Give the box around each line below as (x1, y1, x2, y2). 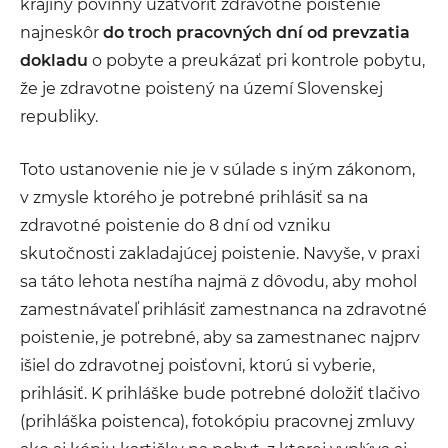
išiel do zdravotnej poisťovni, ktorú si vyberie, (20, 356, 375, 375)
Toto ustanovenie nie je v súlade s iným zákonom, (20, 160, 415, 179)
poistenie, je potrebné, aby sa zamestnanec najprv (20, 328, 420, 347)
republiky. (20, 107, 102, 126)
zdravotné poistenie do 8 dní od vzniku (20, 216, 331, 235)
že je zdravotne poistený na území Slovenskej (20, 79, 383, 98)
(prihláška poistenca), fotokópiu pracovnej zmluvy (20, 412, 415, 431)
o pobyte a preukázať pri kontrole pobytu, (88, 51, 425, 70)
